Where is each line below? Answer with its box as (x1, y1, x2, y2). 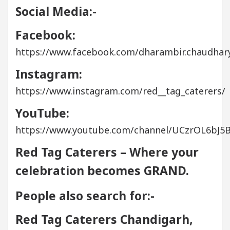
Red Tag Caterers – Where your (15, 143, 199, 160)
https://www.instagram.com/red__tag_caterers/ (15, 84, 225, 97)
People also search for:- (15, 187, 155, 204)
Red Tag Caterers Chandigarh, (15, 210, 193, 227)
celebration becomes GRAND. (15, 162, 189, 179)
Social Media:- (15, 3, 97, 20)
